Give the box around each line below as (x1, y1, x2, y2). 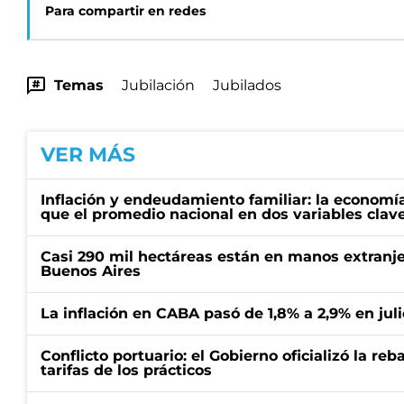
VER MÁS (41, 142, 135, 167)
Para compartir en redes (45, 3, 206, 19)
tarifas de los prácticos (41, 362, 212, 379)
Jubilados (213, 77, 281, 94)
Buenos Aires (41, 262, 141, 280)
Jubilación (122, 77, 195, 94)
